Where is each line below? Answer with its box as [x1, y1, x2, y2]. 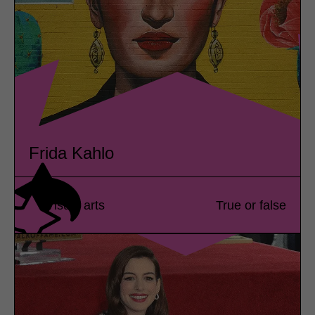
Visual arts [46, 198, 105, 212]
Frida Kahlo [29, 143, 114, 163]
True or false [216, 198, 286, 212]
